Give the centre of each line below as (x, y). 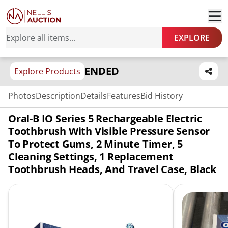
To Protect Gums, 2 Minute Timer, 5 (96, 144)
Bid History (162, 96)
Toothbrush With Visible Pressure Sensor (109, 131)
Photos (22, 96)
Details (94, 96)
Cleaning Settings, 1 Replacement (91, 156)
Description (58, 96)
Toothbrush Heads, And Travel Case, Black (112, 169)
